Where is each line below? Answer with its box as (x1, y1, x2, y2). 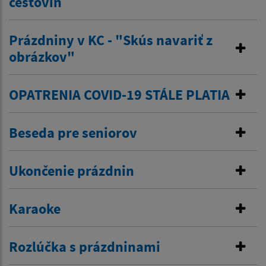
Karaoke (9, 199, 61, 218)
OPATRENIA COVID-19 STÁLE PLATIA (9, 85, 230, 104)
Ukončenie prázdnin (9, 161, 134, 180)
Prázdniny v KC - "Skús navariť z (9, 31, 213, 50)
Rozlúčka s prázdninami (9, 237, 160, 256)
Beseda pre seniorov (9, 123, 137, 142)
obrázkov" (9, 47, 75, 66)
